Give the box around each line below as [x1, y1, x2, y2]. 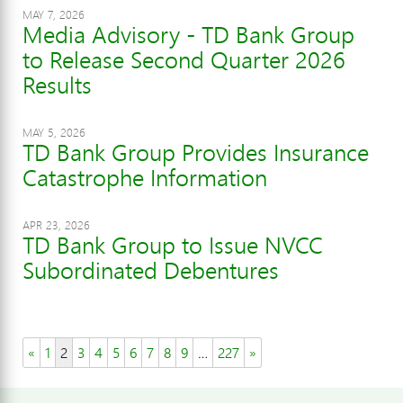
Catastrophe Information [22, 161, 267, 194]
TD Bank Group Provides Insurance [22, 136, 369, 169]
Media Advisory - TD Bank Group [22, 18, 354, 51]
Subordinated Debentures [22, 254, 279, 287]
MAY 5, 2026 [22, 124, 85, 140]
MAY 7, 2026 [22, 6, 85, 22]
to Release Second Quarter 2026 [22, 43, 345, 76]
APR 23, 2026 [22, 217, 90, 233]
